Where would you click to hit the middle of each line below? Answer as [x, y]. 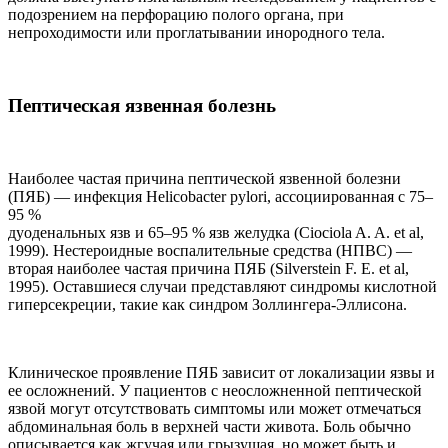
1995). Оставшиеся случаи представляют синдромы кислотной [222, 286]
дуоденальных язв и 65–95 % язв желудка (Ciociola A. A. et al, [216, 232]
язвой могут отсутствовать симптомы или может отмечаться [214, 408]
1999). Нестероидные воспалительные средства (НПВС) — [210, 250]
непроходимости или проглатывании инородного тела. [196, 33]
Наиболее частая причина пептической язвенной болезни [204, 178]
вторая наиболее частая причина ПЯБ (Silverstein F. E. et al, [208, 268]
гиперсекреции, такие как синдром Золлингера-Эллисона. [207, 304]
